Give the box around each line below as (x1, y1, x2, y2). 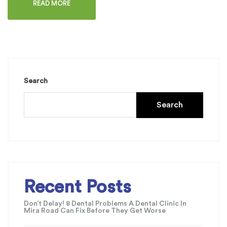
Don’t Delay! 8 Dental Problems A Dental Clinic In (24, 200, 186, 208)
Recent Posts (24, 178, 131, 197)
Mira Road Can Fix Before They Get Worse (24, 207, 166, 215)
